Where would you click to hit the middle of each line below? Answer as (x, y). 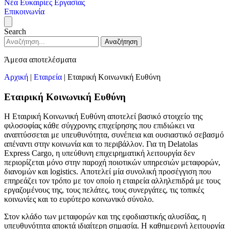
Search (15, 31)
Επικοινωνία (24, 12)
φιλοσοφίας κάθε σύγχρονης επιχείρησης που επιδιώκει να (99, 126)
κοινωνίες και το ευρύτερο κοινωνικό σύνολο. (79, 199)
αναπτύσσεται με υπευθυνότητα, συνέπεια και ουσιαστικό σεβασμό (114, 135)
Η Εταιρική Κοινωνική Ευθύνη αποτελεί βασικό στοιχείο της (103, 117)
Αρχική (16, 77)
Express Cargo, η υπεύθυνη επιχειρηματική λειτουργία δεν (99, 153)
